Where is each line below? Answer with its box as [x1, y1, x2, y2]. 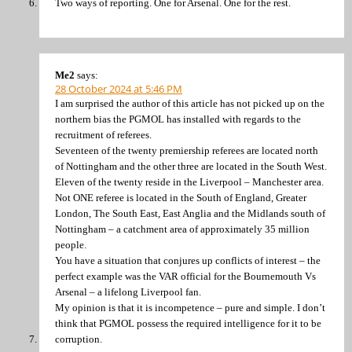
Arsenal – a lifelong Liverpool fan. [55, 285, 201, 298]
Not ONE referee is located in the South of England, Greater [55, 191, 306, 203]
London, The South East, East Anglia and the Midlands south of [55, 207, 325, 219]
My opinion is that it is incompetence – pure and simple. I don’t [55, 301, 325, 313]
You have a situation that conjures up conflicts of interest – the [55, 254, 321, 266]
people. [55, 238, 86, 251]
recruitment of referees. [55, 128, 152, 141]
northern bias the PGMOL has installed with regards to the [55, 112, 301, 125]
